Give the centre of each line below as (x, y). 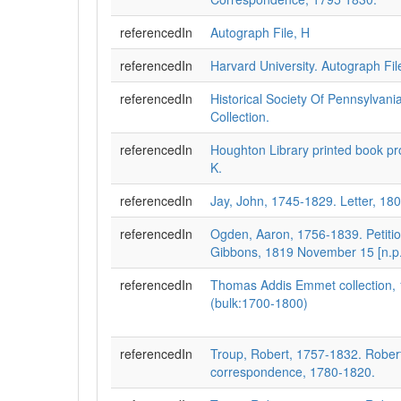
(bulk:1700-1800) (259, 303)
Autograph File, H (260, 32)
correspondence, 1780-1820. (293, 371)
